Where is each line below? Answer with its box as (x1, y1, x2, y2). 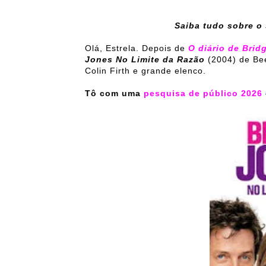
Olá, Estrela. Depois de (85, 43, 188, 53)
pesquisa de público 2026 (144, 88, 262, 98)
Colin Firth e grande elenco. (85, 66, 206, 75)
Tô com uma (85, 88, 144, 98)
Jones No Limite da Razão (85, 55, 208, 64)
